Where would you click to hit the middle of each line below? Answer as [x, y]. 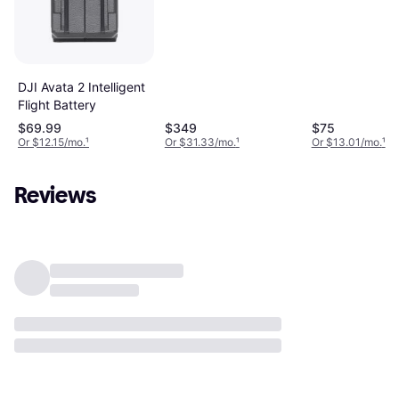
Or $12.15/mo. [52, 142]
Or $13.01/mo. [346, 142]
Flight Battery [57, 104]
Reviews [56, 195]
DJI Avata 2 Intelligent [81, 86]
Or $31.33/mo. [200, 142]
